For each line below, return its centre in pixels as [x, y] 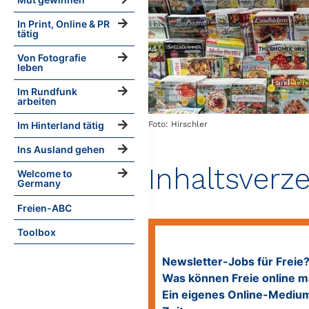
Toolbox [37, 232]
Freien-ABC [44, 208]
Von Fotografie [52, 58]
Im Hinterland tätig [61, 126]
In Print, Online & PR [63, 24]
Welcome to [45, 174]
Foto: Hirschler [178, 124]
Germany [39, 183]
